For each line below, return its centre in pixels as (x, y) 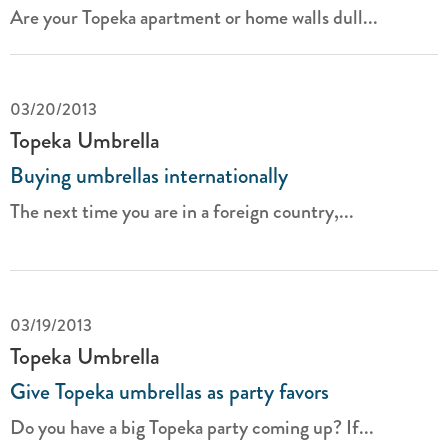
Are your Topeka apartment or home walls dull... (194, 17)
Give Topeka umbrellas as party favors (169, 391)
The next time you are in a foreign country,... (182, 211)
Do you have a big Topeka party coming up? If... (192, 427)
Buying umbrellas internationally (149, 175)
